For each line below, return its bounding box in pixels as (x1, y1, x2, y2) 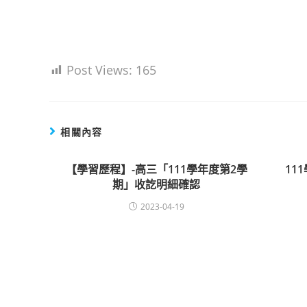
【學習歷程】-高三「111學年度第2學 (65, 162, 247, 177)
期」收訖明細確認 (112, 177, 201, 192)
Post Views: (66, 62, 132, 78)
